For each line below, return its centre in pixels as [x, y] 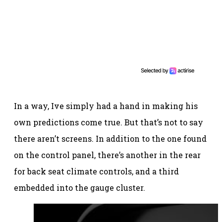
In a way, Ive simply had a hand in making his [106, 106]
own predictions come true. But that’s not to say [109, 122]
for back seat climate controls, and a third [96, 171]
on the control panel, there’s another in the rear [107, 155]
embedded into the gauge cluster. [80, 188]
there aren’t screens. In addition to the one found [110, 139]
